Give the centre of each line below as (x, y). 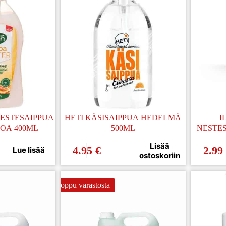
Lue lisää (29, 150)
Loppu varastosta (82, 185)
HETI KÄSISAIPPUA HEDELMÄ (123, 117)
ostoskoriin (159, 155)
